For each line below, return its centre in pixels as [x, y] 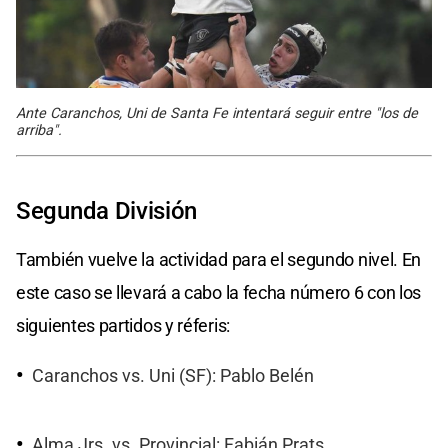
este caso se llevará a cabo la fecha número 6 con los [219, 293]
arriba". [39, 131]
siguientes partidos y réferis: [123, 326]
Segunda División [107, 211]
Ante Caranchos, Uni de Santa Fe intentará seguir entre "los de [217, 114]
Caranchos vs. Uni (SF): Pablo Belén [173, 376]
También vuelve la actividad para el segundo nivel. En [219, 260]
